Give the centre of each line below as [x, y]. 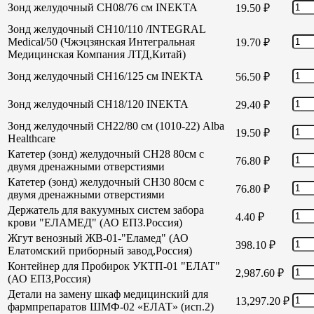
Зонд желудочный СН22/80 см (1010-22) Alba [116, 125]
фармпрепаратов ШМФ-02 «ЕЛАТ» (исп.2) [111, 306]
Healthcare [32, 138]
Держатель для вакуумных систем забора [106, 210]
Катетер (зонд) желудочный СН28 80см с [106, 153]
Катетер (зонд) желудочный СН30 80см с [106, 182]
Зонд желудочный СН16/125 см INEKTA [105, 76]
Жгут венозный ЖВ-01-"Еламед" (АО [98, 238]
